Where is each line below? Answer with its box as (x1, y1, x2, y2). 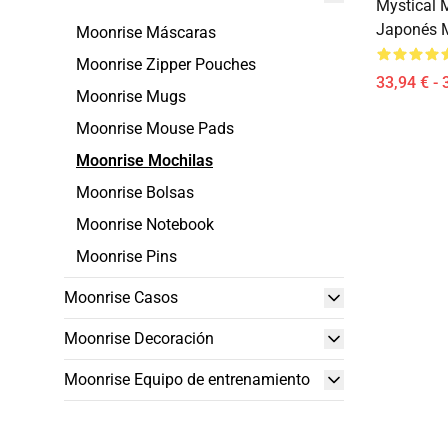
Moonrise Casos (64, 288, 178, 307)
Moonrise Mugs (76, 87, 186, 106)
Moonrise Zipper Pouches (76, 55, 256, 74)
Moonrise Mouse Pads (76, 119, 234, 138)
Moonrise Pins (76, 247, 177, 266)
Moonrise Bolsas (76, 183, 194, 202)
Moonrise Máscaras (76, 23, 216, 42)
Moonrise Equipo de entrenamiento (64, 370, 310, 389)
